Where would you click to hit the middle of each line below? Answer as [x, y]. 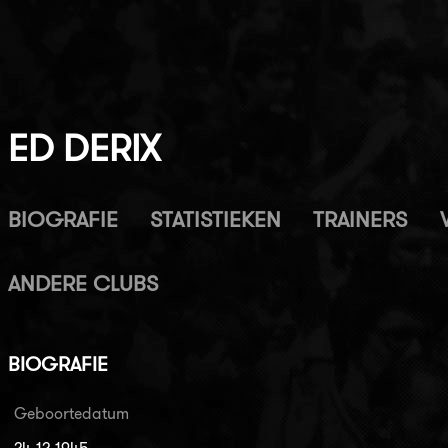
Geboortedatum [71, 413]
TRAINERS [360, 219]
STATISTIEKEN [215, 219]
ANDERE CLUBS [83, 283]
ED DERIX [83, 148]
